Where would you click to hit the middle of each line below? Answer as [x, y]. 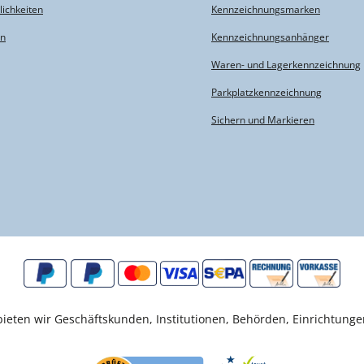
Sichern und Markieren [263, 119]
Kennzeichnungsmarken [266, 9]
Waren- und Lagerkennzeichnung [286, 64]
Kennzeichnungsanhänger [270, 37]
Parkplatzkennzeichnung [266, 92]
